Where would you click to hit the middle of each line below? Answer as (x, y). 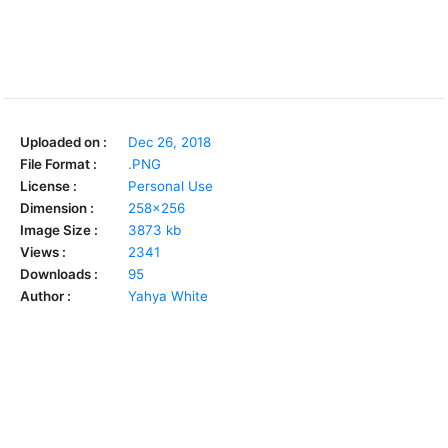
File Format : (58, 163)
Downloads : (59, 273)
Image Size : (59, 229)
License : (48, 185)
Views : (43, 251)
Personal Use (170, 185)
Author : (45, 295)
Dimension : (57, 207)
